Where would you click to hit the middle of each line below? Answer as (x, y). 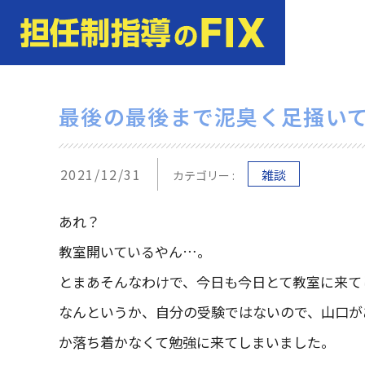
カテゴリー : (203, 175)
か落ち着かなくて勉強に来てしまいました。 (197, 342)
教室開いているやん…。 (135, 251)
